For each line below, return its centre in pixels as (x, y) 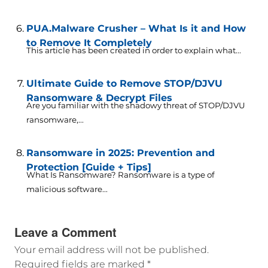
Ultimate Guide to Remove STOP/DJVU (124, 84)
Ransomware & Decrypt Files (99, 98)
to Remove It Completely (89, 43)
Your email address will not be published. (111, 250)
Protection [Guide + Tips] (89, 167)
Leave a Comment (65, 232)
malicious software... (67, 189)
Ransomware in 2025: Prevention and (120, 153)
